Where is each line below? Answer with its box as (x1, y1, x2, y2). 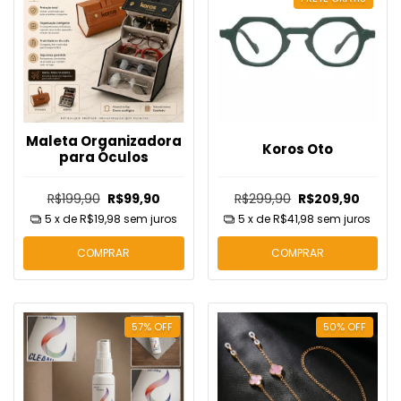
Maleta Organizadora (25, 131, 182, 150)
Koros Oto (261, 139, 333, 158)
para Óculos (58, 147, 149, 166)
